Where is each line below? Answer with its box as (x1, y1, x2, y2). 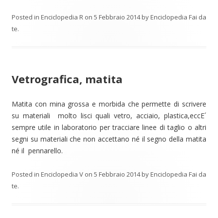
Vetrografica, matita (12, 72, 123, 86)
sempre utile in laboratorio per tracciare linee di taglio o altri (12, 123, 206, 132)
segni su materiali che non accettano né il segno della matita (12, 134, 206, 144)
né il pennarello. (12, 146, 63, 155)
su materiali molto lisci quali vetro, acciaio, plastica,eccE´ (12, 111, 206, 120)
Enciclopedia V (41, 170, 83, 179)
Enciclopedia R (41, 13, 83, 21)
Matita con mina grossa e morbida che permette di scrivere (12, 99, 206, 109)
